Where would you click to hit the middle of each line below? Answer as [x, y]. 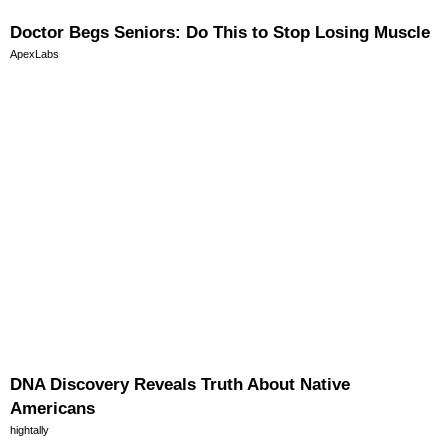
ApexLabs [34, 54]
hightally [29, 430]
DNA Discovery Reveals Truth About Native [180, 385]
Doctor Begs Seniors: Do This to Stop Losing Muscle [220, 33]
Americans [52, 409]
